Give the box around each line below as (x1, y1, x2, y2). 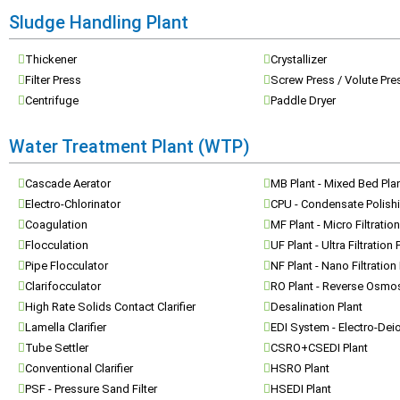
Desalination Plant (271, 300, 362, 313)
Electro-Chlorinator (25, 197, 121, 211)
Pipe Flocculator (25, 259, 108, 272)
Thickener (25, 53, 77, 66)
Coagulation (25, 218, 87, 231)
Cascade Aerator (25, 177, 111, 190)
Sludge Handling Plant (9, 12, 188, 33)
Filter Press (25, 73, 81, 87)
